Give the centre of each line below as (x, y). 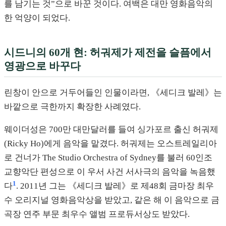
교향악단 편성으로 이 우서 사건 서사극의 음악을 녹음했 (110, 172)
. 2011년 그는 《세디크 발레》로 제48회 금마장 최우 (115, 186)
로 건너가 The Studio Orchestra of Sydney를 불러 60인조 (108, 158)
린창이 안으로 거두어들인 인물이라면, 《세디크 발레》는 (113, 92)
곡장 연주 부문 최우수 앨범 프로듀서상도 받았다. (97, 214)
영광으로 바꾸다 (42, 66)
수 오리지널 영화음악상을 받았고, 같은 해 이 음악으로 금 (112, 200)
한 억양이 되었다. (37, 18)
